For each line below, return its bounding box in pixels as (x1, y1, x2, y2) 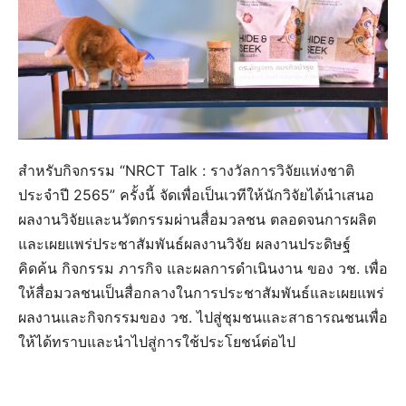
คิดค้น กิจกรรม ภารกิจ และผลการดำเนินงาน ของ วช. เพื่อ (18, 258, 388, 277)
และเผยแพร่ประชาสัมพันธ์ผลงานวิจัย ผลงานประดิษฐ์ (18, 234, 351, 253)
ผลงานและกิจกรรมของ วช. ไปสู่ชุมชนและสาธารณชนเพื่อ (18, 307, 388, 326)
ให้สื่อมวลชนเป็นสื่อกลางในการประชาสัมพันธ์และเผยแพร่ (18, 283, 384, 302)
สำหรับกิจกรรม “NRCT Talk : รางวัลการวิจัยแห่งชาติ (18, 160, 354, 179)
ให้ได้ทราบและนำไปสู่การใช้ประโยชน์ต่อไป (18, 332, 295, 351)
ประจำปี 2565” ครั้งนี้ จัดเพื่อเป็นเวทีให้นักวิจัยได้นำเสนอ (18, 185, 374, 204)
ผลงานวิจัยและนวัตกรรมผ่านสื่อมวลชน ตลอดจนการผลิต (18, 209, 376, 228)
